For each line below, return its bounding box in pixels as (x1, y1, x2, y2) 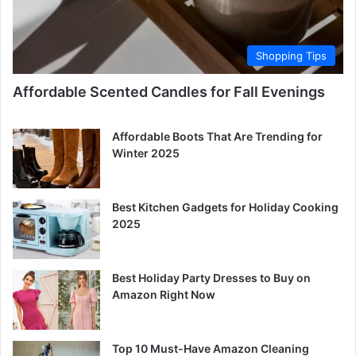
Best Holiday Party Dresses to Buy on (112, 270, 311, 284)
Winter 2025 (112, 145, 180, 160)
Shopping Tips (256, 48, 327, 62)
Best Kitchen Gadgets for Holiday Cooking (112, 199, 339, 214)
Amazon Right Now (112, 287, 215, 301)
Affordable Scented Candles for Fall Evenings (13, 83, 325, 100)
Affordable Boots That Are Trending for (112, 129, 323, 143)
